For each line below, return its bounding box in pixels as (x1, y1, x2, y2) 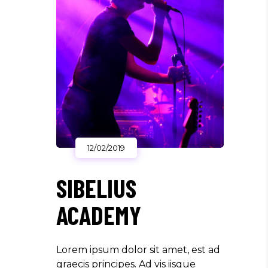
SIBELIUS (56, 172, 136, 203)
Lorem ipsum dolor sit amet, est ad (56, 243, 220, 255)
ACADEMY (56, 199, 141, 230)
